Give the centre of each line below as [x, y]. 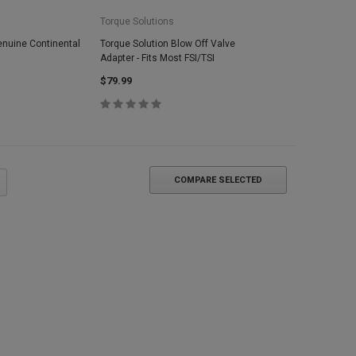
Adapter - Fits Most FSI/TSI [158, 58]
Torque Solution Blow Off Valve [168, 44]
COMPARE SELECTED [218, 180]
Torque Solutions [137, 21]
